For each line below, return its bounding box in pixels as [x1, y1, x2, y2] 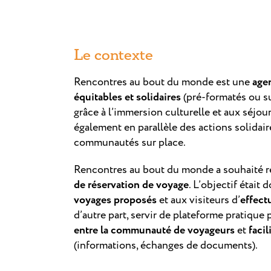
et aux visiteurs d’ [157, 192, 240, 208]
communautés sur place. [74, 134, 186, 151]
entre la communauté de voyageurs [74, 222, 235, 238]
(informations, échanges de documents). [74, 237, 258, 253]
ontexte [102, 45, 153, 65]
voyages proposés [74, 192, 157, 208]
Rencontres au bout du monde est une [74, 74, 252, 90]
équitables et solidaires [74, 89, 181, 105]
